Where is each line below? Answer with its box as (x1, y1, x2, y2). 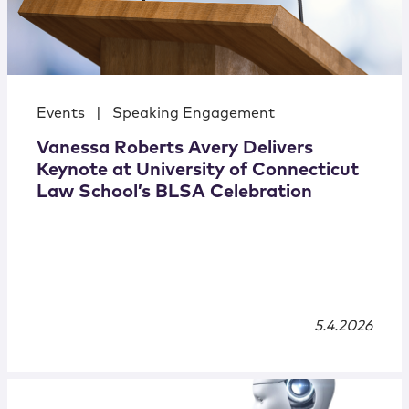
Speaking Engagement (112, 106, 275, 121)
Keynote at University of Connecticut (37, 161, 359, 180)
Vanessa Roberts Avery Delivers (37, 139, 313, 158)
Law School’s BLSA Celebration (37, 183, 312, 202)
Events (37, 106, 85, 121)
